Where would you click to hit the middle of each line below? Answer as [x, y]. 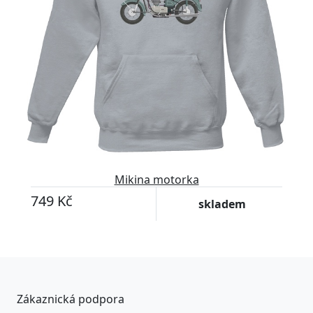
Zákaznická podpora [71, 299]
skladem [222, 204]
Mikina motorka [156, 180]
